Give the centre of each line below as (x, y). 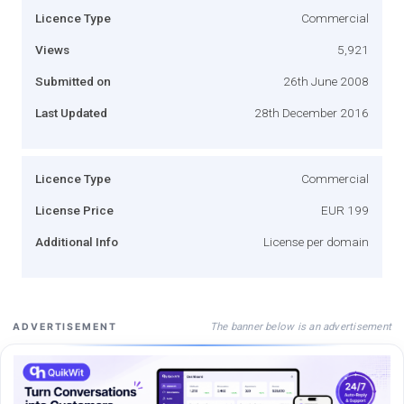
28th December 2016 (312, 112)
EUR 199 (345, 210)
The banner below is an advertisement (300, 326)
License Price (74, 210)
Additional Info (77, 241)
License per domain (316, 241)
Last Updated (71, 112)
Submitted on (73, 81)
